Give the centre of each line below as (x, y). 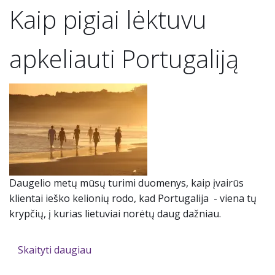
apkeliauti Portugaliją (124, 59)
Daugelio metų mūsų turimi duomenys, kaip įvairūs (126, 183)
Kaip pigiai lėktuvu (108, 20)
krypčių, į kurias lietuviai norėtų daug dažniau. (115, 214)
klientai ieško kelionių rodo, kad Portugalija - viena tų (133, 199)
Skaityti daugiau (54, 250)
